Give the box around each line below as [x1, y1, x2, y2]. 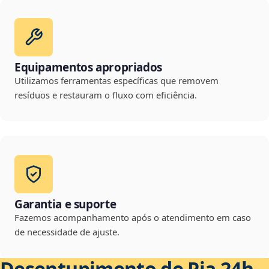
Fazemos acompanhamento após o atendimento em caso [14, 211, 251, 224]
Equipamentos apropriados [14, 59, 162, 76]
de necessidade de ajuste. [14, 226, 119, 238]
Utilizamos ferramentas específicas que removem [14, 74, 219, 87]
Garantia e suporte [14, 196, 116, 213]
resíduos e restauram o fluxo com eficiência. [14, 89, 197, 101]
